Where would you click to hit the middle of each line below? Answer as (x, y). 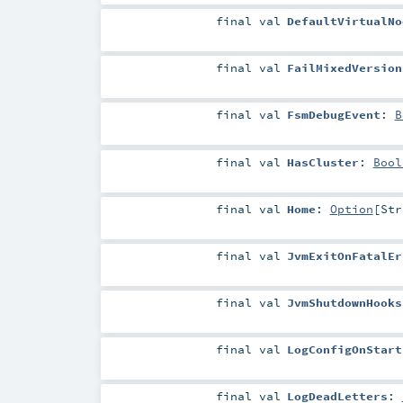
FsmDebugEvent (333, 115)
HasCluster (322, 161)
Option (351, 208)
